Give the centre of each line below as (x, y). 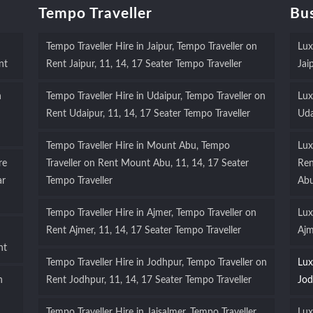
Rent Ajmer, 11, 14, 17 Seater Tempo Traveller (143, 231)
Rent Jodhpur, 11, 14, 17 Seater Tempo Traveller (148, 281)
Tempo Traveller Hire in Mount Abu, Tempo (138, 146)
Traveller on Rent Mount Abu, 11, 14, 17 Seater (147, 164)
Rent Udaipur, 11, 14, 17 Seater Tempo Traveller (148, 114)
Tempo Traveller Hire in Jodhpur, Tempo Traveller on (156, 263)
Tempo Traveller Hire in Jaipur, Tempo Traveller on (151, 47)
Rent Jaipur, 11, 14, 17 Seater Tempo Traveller (144, 65)
